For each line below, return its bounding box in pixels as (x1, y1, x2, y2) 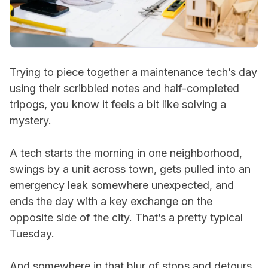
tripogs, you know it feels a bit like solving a (10, 98, 226, 111)
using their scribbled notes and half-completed (10, 82, 239, 95)
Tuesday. (10, 227, 54, 240)
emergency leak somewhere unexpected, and (10, 179, 234, 191)
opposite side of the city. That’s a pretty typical (10, 211, 243, 224)
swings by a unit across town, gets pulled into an (10, 163, 251, 175)
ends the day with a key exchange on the (10, 195, 212, 208)
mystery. (10, 114, 51, 127)
